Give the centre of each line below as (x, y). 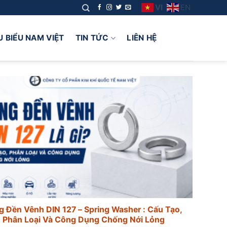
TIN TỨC (92, 38)
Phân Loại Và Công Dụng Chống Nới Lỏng (83, 220)
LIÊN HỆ (142, 38)
